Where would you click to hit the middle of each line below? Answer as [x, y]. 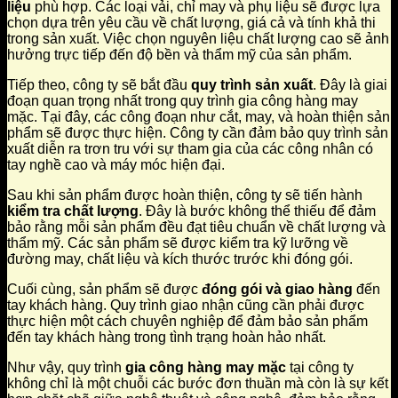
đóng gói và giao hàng [277, 290]
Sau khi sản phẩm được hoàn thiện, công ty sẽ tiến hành [185, 195]
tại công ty [320, 368]
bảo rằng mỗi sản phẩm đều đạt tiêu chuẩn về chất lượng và [196, 227]
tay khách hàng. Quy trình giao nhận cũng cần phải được [186, 306]
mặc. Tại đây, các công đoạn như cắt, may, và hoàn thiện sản [199, 117]
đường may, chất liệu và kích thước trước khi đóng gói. [180, 259]
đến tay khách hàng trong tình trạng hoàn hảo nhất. [167, 338]
